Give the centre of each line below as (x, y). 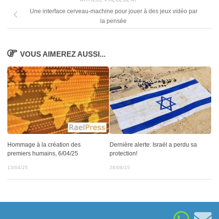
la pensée (113, 21)
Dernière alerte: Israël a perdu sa (153, 145)
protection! (123, 154)
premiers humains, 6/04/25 (43, 154)
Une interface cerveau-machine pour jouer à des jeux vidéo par (113, 11)
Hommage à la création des (44, 145)
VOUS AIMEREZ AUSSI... (63, 55)
